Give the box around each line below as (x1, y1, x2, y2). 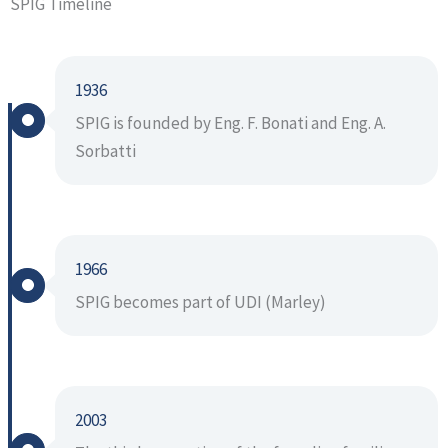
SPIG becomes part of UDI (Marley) (75, 290, 326, 313)
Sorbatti (75, 139, 136, 162)
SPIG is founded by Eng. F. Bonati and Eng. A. (75, 111, 386, 134)
